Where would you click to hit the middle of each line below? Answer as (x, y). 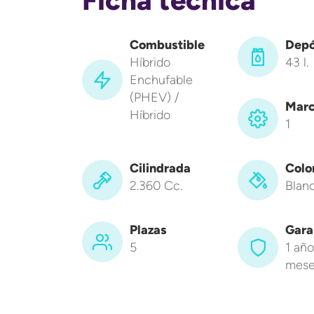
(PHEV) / (155, 97)
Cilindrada (160, 168)
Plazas (148, 230)
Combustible (167, 45)
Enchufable (161, 80)
